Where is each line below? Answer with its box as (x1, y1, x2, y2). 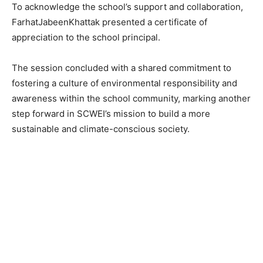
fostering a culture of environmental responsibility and (12, 77, 237, 89)
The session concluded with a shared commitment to (12, 62, 231, 74)
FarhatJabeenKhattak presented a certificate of (12, 16, 207, 28)
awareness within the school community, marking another (12, 93, 251, 104)
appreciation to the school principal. (12, 32, 160, 43)
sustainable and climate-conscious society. (12, 123, 190, 135)
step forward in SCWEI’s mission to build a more (12, 108, 210, 120)
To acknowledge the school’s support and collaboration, (12, 1, 243, 13)
